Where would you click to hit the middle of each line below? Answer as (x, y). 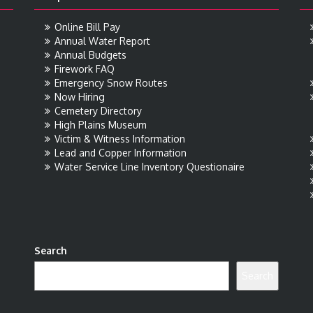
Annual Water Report (102, 41)
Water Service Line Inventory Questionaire (150, 167)
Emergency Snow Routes (111, 83)
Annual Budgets (90, 55)
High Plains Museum (101, 125)
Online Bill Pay (87, 27)
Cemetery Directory (98, 111)
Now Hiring (80, 97)
